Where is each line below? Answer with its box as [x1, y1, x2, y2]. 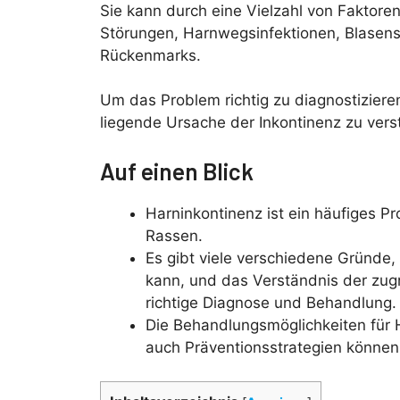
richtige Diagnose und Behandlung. [146, 293, 396, 312]
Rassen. [146, 226, 203, 245]
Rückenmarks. [100, 46, 201, 64]
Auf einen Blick [100, 156, 254, 185]
